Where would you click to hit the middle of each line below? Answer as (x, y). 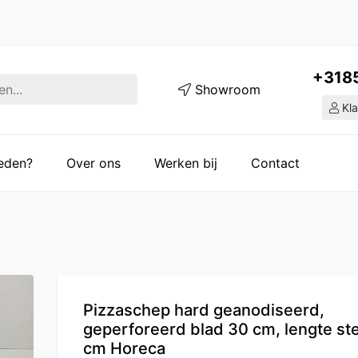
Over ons (93, 163)
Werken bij (186, 163)
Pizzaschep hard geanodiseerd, (203, 310)
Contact (275, 163)
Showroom (226, 90)
